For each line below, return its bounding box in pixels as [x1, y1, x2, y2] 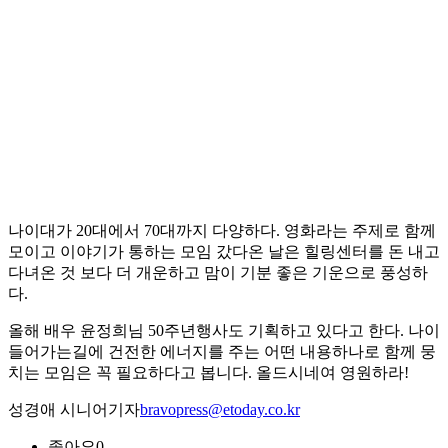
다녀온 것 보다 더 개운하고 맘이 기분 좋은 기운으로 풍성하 [8, 264, 428, 282]
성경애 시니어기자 [8, 401, 140, 419]
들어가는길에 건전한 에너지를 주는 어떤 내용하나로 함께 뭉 [8, 343, 436, 361]
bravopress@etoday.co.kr [140, 401, 300, 419]
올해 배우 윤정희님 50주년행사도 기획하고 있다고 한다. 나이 [8, 322, 440, 340]
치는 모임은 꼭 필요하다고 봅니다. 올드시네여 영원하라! [8, 364, 409, 382]
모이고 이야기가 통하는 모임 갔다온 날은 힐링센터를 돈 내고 [8, 243, 440, 261]
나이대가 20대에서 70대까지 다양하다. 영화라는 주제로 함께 [8, 222, 436, 240]
